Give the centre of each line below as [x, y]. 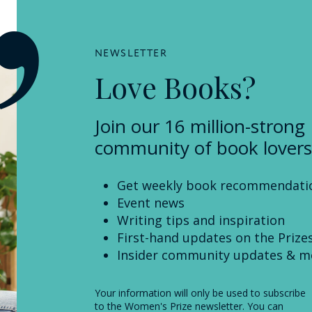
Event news [151, 202]
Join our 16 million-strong [200, 126]
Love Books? [175, 87]
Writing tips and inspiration [201, 220]
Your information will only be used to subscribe [200, 292]
